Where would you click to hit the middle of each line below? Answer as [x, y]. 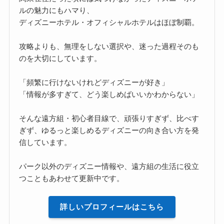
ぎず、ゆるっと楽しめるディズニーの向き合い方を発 [109, 130]
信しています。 [45, 142]
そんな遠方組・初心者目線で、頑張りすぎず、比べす [109, 118]
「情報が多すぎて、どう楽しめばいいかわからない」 [109, 94]
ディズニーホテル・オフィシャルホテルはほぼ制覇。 [109, 22]
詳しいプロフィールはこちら [112, 207]
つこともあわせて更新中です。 [72, 178]
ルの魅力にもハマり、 [57, 10]
